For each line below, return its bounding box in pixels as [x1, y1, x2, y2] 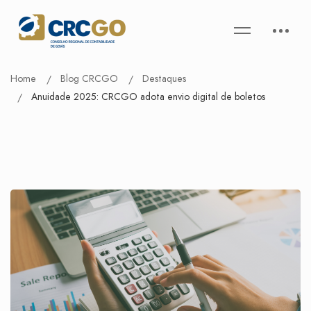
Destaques [142, 72, 186, 85]
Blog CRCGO [60, 72, 118, 85]
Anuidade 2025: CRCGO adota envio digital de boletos [31, 90, 265, 103]
